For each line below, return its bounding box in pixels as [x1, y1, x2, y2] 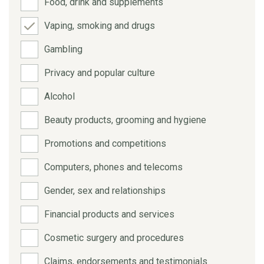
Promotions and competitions [44, 137, 166, 149]
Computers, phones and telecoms [44, 161, 183, 173]
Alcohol [44, 90, 75, 102]
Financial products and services [44, 208, 174, 220]
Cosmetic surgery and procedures [44, 232, 184, 243]
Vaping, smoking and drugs [44, 19, 155, 31]
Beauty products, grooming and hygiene [44, 114, 206, 126]
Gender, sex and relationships [44, 184, 166, 196]
